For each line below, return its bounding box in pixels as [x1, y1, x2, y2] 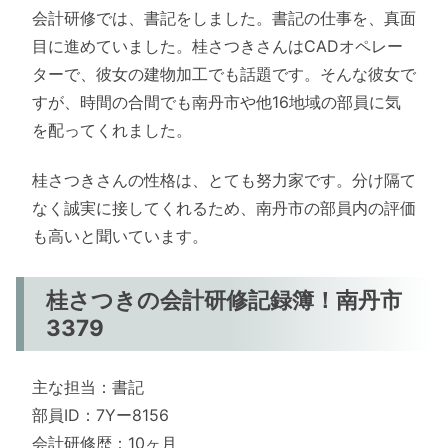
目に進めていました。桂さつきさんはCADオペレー [32, 35, 403, 56]
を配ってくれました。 [32, 119, 192, 140]
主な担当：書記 [32, 377, 144, 398]
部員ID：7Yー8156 [32, 405, 169, 426]
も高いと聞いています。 [32, 226, 208, 247]
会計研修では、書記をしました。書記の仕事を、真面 [32, 7, 416, 28]
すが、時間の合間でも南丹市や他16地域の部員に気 [32, 91, 401, 112]
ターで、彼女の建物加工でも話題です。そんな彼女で [32, 63, 416, 84]
